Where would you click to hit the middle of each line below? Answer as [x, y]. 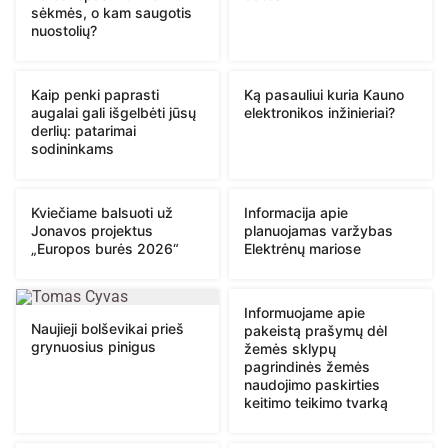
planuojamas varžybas [318, 231]
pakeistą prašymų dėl [315, 331]
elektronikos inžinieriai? [319, 113]
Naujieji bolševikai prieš [107, 329]
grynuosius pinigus [93, 347]
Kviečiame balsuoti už [102, 213]
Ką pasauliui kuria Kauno [324, 95]
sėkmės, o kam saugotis [111, 13]
